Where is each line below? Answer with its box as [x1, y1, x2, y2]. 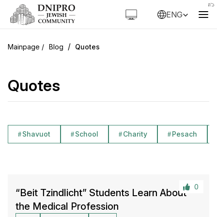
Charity [123, 130, 147, 138]
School [75, 130, 98, 138]
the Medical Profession [15, 201, 119, 212]
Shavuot [22, 130, 50, 138]
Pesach [172, 130, 197, 138]
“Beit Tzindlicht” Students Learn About [15, 187, 186, 199]
